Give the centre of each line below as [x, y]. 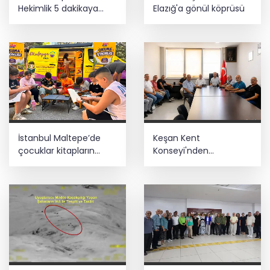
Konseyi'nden [181, 150]
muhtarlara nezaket [195, 163]
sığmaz [33, 21]
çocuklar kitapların [56, 150]
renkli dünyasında [55, 163]
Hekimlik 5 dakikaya [58, 8]
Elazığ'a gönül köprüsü [199, 8]
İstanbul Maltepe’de [59, 138]
